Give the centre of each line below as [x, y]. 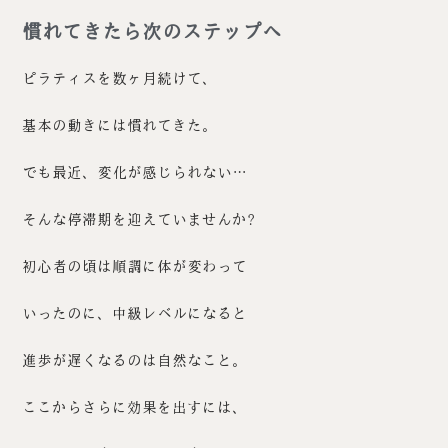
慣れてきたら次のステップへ [152, 32]
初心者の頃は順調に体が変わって [135, 267]
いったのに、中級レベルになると [135, 314]
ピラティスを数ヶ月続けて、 [120, 79]
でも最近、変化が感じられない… [135, 173]
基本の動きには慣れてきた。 [120, 126]
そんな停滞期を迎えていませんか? [139, 220]
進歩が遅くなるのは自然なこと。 [135, 361]
